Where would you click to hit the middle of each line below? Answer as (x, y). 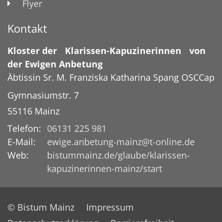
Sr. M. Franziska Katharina (98, 77)
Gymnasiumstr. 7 (43, 95)
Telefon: (24, 128)
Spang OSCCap (184, 77)
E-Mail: (22, 141)
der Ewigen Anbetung (55, 64)
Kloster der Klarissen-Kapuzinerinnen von (107, 50)
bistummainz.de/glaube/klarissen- (118, 155)
